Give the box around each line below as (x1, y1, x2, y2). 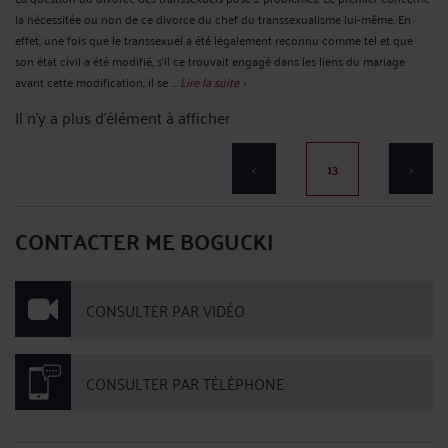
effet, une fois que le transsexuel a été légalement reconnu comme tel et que (15, 28, 413, 50)
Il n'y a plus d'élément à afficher (15, 102, 230, 131)
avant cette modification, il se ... (15, 70, 180, 92)
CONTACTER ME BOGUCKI (15, 219, 274, 261)
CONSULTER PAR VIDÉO (86, 295, 245, 324)
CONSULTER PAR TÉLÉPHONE (86, 368, 284, 397)
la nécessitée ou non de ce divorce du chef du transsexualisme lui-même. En (15, 7, 411, 29)
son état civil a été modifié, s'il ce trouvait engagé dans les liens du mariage (15, 49, 405, 71)
